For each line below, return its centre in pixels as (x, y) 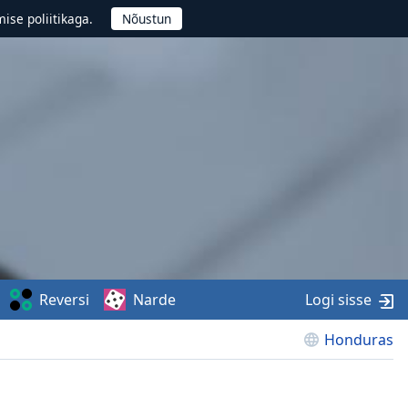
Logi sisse (338, 300)
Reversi (65, 300)
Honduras (359, 340)
